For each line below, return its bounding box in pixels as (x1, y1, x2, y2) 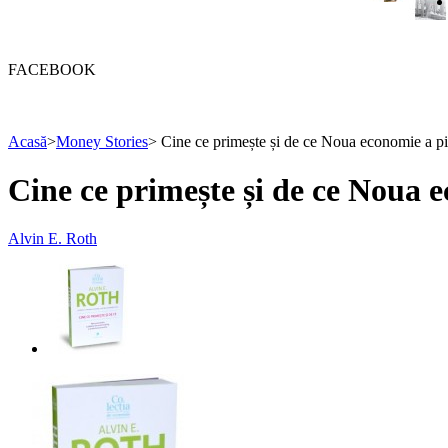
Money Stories (56, 132, 148, 150)
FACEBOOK (8, 60, 96, 78)
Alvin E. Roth (8, 230, 97, 248)
